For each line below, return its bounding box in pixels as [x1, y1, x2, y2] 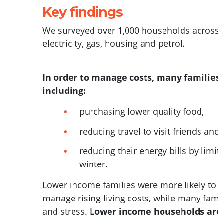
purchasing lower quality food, [79, 106, 204, 117]
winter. [79, 158, 108, 170]
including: [42, 85, 86, 96]
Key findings [42, 4, 123, 20]
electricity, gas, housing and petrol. [42, 37, 185, 49]
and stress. [42, 205, 90, 217]
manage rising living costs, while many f [42, 192, 206, 204]
